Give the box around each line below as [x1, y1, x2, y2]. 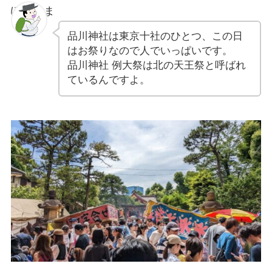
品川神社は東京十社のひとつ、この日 [67, 30, 243, 42]
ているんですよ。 [67, 74, 150, 86]
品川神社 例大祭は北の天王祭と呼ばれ [67, 59, 246, 72]
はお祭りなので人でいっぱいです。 [67, 45, 233, 57]
